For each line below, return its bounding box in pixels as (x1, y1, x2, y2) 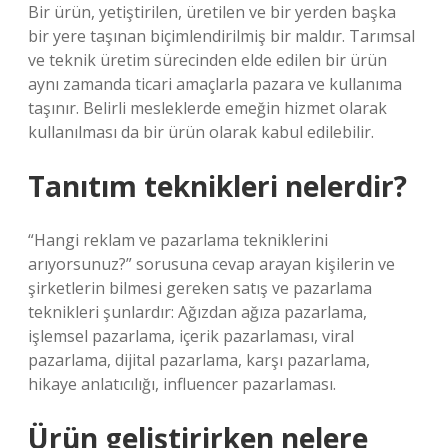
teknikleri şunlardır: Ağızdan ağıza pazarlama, (28, 301, 367, 323)
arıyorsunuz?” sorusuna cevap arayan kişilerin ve (28, 253, 395, 275)
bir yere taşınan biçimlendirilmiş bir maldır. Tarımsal (28, 25, 415, 47)
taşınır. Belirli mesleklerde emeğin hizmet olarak (28, 97, 387, 119)
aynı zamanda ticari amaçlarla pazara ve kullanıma (28, 73, 402, 95)
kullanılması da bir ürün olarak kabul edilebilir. (28, 121, 374, 143)
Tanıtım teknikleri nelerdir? (28, 167, 407, 205)
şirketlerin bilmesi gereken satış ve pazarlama (28, 277, 372, 299)
